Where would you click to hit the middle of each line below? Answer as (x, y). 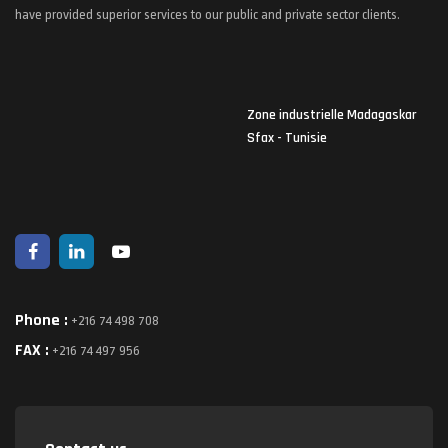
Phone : (41, 320)
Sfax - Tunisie (287, 137)
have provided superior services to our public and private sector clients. (207, 14)
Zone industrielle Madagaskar (332, 114)
